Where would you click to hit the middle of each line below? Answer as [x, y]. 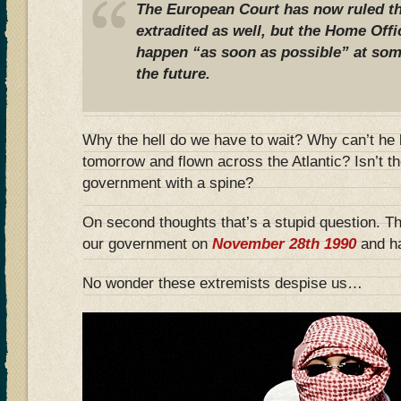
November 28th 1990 [284, 244]
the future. [173, 74]
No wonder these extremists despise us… [222, 283]
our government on [147, 244]
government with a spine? [168, 183]
